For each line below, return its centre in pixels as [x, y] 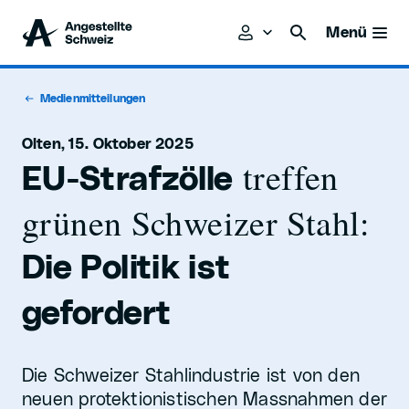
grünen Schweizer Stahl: [196, 222]
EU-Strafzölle [128, 180]
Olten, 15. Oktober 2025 [108, 144]
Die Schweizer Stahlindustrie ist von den [191, 376]
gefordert [97, 314]
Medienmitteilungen [93, 99]
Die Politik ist [126, 268]
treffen [286, 177]
